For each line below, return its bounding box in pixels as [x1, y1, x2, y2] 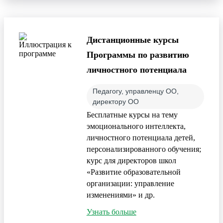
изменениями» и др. [86, 190, 155, 199]
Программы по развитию [86, 49, 189, 60]
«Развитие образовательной [86, 167, 181, 176]
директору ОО [92, 97, 139, 106]
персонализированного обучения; [86, 144, 201, 153]
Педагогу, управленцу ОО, [92, 87, 179, 95]
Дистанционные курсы [86, 34, 179, 45]
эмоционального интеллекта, [86, 121, 186, 130]
